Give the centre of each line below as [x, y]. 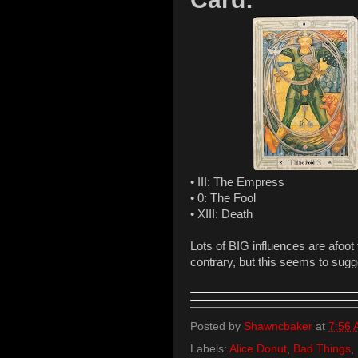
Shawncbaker [278, 327]
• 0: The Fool [223, 198]
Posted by [217, 327]
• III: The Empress [237, 182]
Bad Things [322, 349]
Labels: [210, 349]
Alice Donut [258, 349]
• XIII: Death [221, 214]
